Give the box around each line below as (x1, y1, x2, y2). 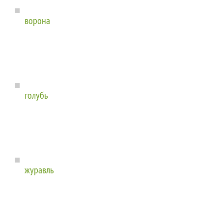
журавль (25, 164, 54, 176)
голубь (25, 89, 48, 102)
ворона (25, 14, 50, 27)
